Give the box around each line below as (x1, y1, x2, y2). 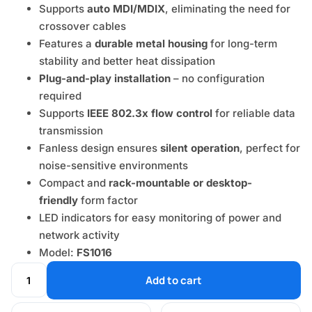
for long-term (208, 36, 277, 50)
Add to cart (145, 272, 202, 288)
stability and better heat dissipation (39, 54, 215, 68)
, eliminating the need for (165, 1, 290, 15)
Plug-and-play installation (39, 71, 171, 85)
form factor (78, 193, 138, 207)
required (39, 88, 81, 102)
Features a (39, 36, 95, 50)
